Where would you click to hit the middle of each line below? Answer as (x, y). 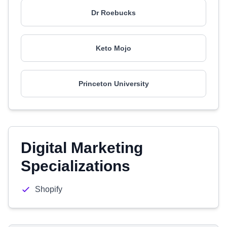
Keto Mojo (113, 48)
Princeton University (113, 84)
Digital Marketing (82, 148)
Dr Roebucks (113, 13)
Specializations (75, 166)
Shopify (49, 189)
